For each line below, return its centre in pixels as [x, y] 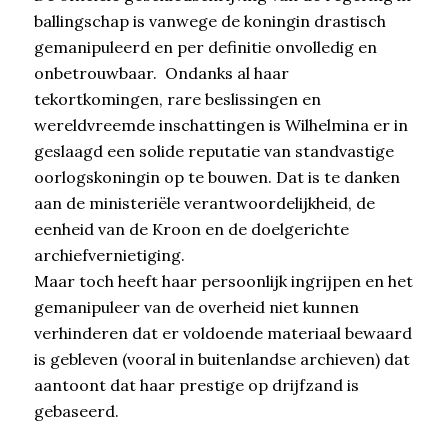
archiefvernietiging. [109, 255]
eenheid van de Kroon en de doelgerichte [191, 229]
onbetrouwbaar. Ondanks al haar [161, 73]
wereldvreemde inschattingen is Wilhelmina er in [220, 125]
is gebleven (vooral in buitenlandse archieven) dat [221, 359]
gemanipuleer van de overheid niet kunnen [196, 307]
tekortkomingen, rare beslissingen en [177, 99]
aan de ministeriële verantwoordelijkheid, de [204, 203]
